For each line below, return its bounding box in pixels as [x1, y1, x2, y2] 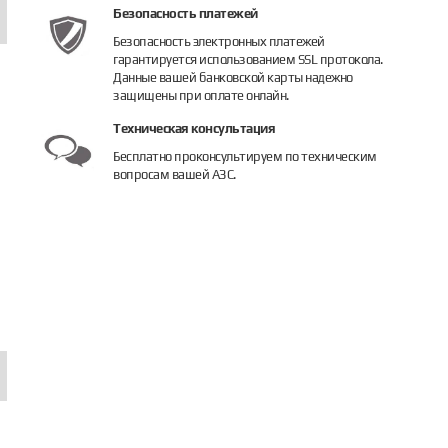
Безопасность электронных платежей [113, 34, 325, 49]
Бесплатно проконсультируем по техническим [113, 149, 377, 164]
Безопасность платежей [113, 6, 258, 21]
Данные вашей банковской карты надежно [113, 70, 353, 85]
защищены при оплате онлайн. [113, 88, 289, 103]
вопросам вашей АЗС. [113, 167, 236, 182]
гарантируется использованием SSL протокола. [113, 52, 383, 67]
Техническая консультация [113, 121, 276, 136]
